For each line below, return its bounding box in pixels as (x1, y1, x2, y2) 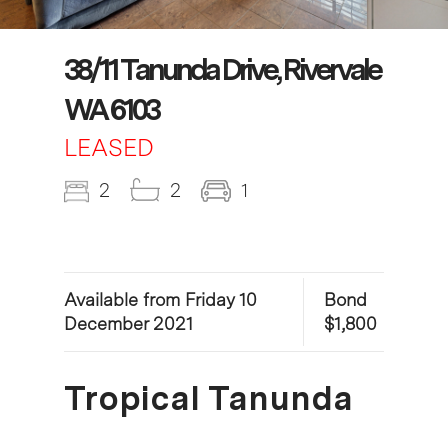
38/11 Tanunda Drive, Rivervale (64, 50, 379, 87)
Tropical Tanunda (64, 377, 353, 418)
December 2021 (64, 312, 193, 334)
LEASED (64, 132, 154, 162)
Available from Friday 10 (64, 288, 257, 310)
